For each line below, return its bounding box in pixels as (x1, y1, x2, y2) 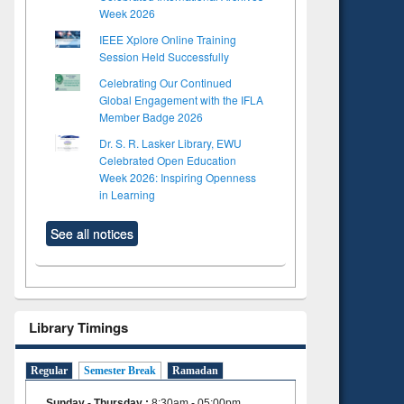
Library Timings (28, 317, 128, 337)
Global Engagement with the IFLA (99, 91, 263, 107)
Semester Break (84, 364, 156, 378)
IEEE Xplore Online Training (99, 31, 236, 47)
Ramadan (172, 364, 218, 378)
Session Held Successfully (99, 48, 229, 64)
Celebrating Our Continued (99, 74, 232, 90)
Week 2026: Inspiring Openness (99, 169, 256, 185)
